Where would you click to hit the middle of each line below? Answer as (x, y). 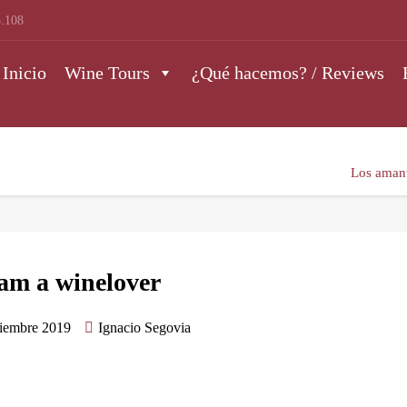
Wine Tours (107, 73)
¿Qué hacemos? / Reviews (288, 73)
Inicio (25, 73)
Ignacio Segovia (145, 328)
